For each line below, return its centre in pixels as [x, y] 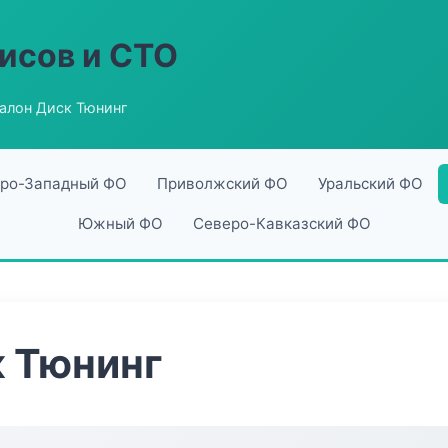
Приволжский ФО [222, 183]
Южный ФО [120, 223]
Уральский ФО [370, 183]
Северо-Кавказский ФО [281, 223]
